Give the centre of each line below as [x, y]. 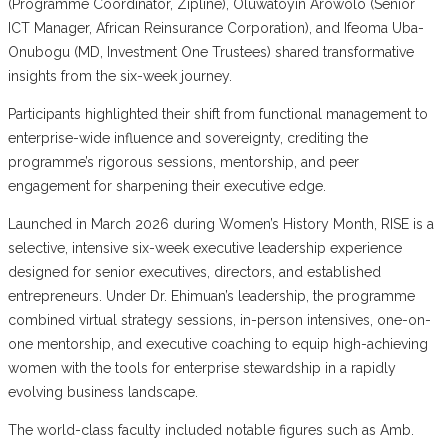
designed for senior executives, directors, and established [194, 271]
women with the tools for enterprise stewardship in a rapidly [202, 367]
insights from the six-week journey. [120, 75]
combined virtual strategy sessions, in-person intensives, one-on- [219, 319]
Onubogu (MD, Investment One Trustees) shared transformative [211, 51]
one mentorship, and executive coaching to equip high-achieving [218, 343]
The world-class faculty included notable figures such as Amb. [211, 429]
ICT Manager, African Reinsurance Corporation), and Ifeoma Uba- [216, 27]
